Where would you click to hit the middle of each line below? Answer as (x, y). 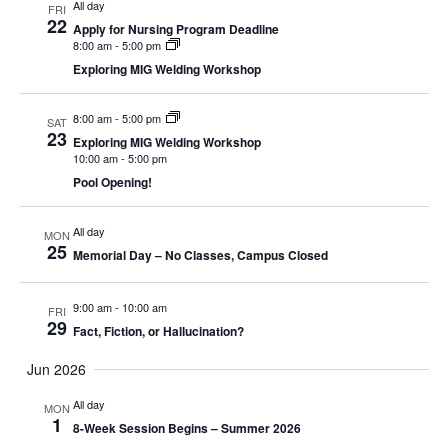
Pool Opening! (112, 182)
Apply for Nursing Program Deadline (175, 29)
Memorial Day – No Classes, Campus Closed (200, 255)
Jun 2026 (56, 369)
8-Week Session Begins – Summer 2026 (186, 428)
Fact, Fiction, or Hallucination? (158, 331)
